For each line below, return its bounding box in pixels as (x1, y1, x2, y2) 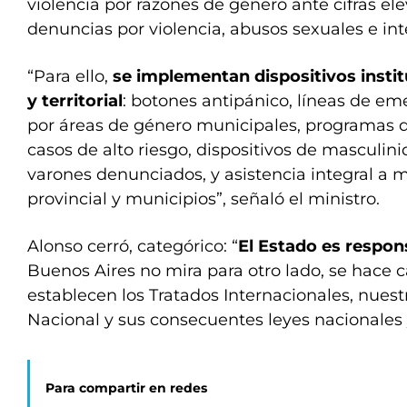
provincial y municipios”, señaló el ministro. (27, 189, 380, 209)
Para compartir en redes (45, 380, 207, 396)
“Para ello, (27, 66, 113, 86)
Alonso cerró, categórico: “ (27, 236, 238, 256)
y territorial (27, 91, 123, 111)
